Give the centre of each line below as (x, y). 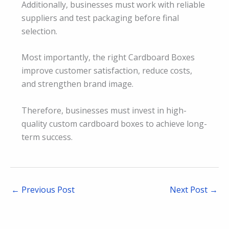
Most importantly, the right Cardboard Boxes (108, 58)
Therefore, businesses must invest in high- (104, 110)
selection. (39, 31)
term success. (47, 137)
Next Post (190, 189)
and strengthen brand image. (77, 84)
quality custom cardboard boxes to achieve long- (114, 123)
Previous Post (47, 189)
